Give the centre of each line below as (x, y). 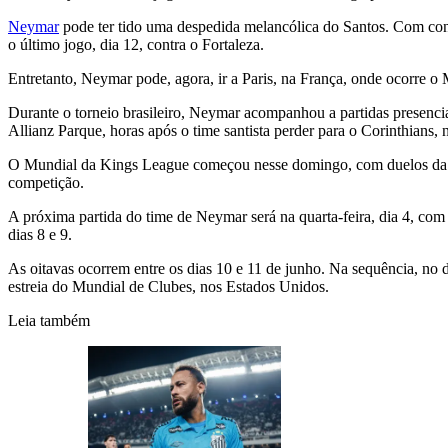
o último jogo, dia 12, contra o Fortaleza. (136, 45)
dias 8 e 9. (40, 235)
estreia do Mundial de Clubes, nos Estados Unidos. (168, 287)
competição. (46, 183)
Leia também (49, 321)
